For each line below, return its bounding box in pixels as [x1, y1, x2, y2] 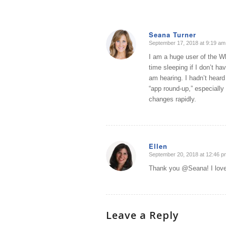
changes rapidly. [149, 95, 196, 103]
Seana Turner [149, 30, 196, 40]
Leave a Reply [106, 208, 179, 222]
